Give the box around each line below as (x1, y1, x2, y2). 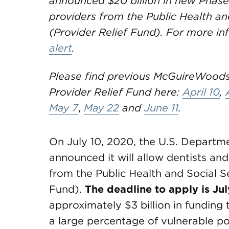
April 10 (182, 86, 220, 98)
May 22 (84, 102, 119, 114)
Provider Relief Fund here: (49, 86, 182, 98)
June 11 (144, 102, 178, 114)
